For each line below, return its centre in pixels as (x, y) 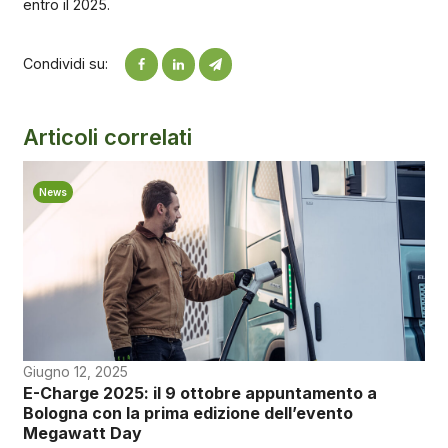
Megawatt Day (82, 432)
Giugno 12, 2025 (75, 371)
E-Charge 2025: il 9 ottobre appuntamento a (199, 392)
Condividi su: (65, 64)
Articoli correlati (107, 136)
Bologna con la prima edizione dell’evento (187, 412)
